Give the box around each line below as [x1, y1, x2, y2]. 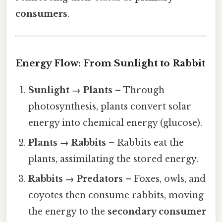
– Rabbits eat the [106, 137, 184, 148]
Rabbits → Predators [28, 173, 123, 184]
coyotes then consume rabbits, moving [28, 189, 204, 201]
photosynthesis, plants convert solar [28, 101, 192, 112]
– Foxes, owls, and [123, 173, 206, 184]
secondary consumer [108, 206, 207, 217]
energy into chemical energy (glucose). [28, 117, 203, 128]
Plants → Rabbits [28, 137, 107, 148]
